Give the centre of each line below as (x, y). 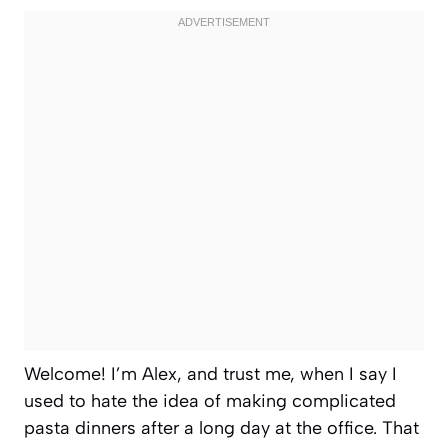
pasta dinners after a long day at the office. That (221, 427)
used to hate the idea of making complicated (210, 400)
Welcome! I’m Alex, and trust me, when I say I (210, 373)
